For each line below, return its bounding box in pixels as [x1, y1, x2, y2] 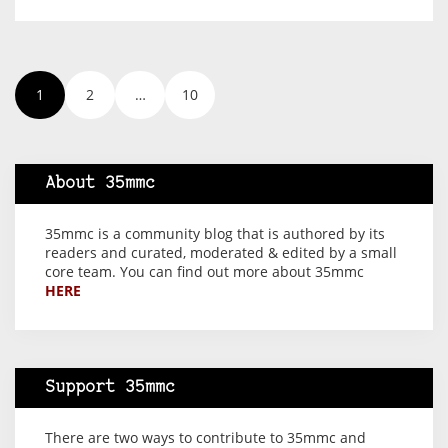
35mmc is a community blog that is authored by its [45, 223, 385, 243]
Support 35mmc [45, 378, 175, 396]
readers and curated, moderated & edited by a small [45, 242, 397, 262]
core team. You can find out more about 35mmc [45, 261, 364, 281]
